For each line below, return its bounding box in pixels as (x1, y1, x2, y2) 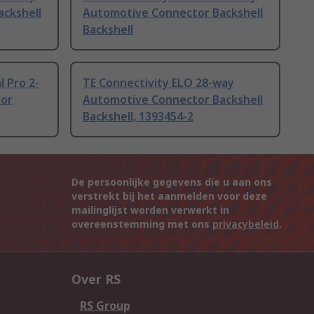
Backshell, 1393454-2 (83, 109, 193, 125)
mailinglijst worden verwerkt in (71, 203, 229, 217)
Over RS (71, 271, 121, 288)
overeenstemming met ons (71, 217, 212, 231)
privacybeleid (212, 217, 279, 231)
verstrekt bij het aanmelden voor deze (71, 189, 267, 203)
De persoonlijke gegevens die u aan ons (71, 175, 272, 189)
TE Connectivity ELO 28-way (83, 75, 234, 91)
